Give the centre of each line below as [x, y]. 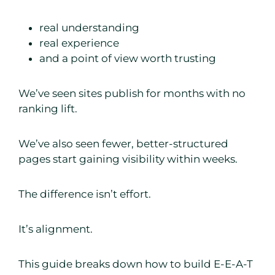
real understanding [89, 28]
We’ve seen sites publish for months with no [132, 94]
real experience [79, 43]
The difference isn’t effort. [85, 194]
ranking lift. [48, 109]
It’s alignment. [56, 229]
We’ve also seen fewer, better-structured [123, 144]
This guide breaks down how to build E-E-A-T [136, 264]
